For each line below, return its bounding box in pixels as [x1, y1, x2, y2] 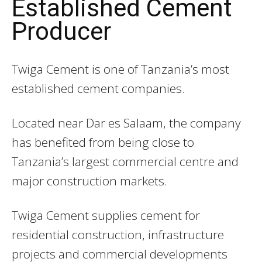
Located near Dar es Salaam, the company [12, 114, 241, 131]
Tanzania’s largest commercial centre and [12, 153, 239, 170]
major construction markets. [12, 172, 167, 189]
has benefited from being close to [12, 133, 194, 150]
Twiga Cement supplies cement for [12, 206, 200, 223]
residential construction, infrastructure [12, 226, 224, 243]
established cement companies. [12, 80, 185, 96]
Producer [12, 16, 111, 46]
